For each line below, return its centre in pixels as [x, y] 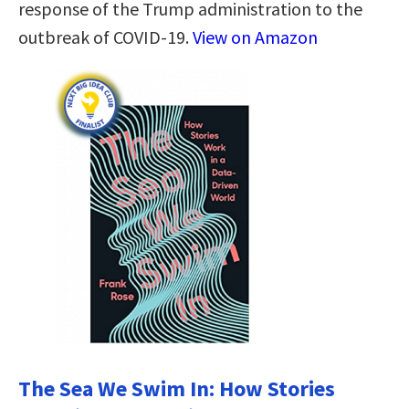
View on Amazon [255, 37]
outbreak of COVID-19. [105, 37]
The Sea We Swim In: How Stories [177, 388]
